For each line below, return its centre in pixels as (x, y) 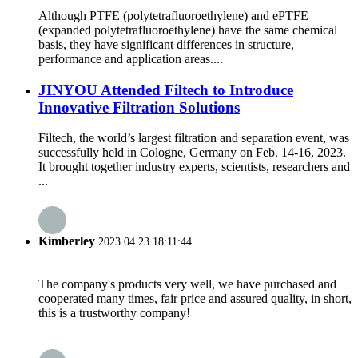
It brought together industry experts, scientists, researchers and (194, 167)
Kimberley (67, 241)
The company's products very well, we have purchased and (187, 284)
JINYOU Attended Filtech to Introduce (166, 89)
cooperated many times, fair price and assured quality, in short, (195, 298)
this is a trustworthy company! (114, 312)
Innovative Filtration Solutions (139, 107)
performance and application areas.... (131, 58)
